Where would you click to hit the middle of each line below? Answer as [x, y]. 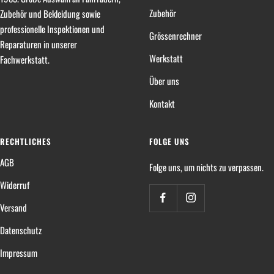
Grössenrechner [176, 35]
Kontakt [162, 103]
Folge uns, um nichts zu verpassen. [206, 167]
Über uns [164, 80]
